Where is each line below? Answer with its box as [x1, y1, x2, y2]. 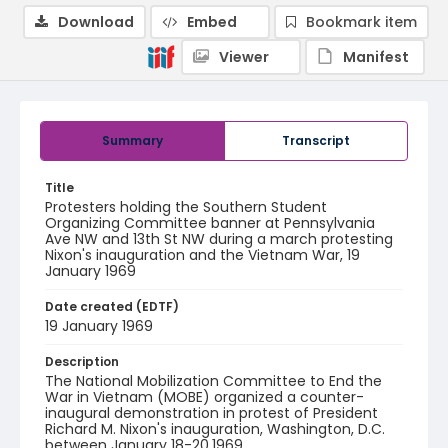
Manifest [343, 47, 409, 67]
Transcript [282, 132, 350, 149]
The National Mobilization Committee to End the [45, 371, 382, 391]
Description [45, 353, 119, 370]
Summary [102, 132, 163, 149]
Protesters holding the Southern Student [45, 197, 327, 217]
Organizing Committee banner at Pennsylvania [45, 213, 375, 233]
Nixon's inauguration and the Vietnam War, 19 [45, 245, 360, 265]
